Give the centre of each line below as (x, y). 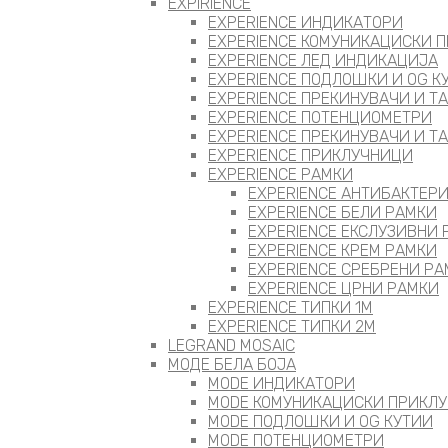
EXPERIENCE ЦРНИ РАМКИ (343, 288)
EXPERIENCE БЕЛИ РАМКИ (342, 212)
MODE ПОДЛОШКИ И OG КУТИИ (320, 421)
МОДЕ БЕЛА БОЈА (232, 364)
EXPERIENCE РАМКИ (280, 174)
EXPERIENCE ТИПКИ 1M (290, 307)
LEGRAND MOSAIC (231, 345)
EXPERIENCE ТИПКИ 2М (292, 326)
